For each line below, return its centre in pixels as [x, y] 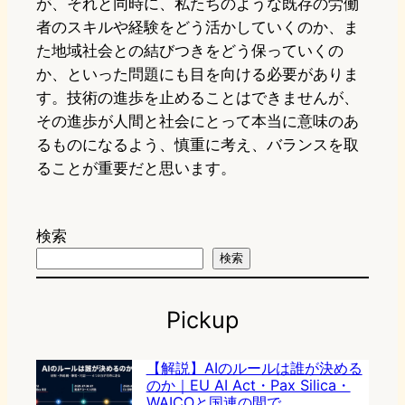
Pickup [202, 319]
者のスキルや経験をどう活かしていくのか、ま [198, 28]
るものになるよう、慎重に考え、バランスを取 [198, 145]
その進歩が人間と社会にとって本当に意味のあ [198, 122]
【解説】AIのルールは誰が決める [254, 368]
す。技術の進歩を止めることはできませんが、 [198, 98]
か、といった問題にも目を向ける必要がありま [198, 75]
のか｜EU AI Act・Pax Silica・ [248, 386]
